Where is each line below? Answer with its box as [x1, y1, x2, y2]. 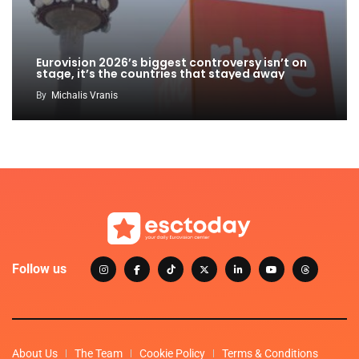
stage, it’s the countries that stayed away [36, 66, 284, 83]
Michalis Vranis [51, 90, 118, 102]
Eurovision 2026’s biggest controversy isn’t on [36, 54, 307, 71]
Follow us [12, 261, 67, 277]
